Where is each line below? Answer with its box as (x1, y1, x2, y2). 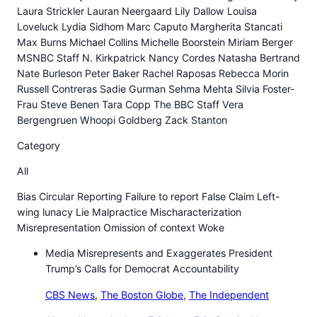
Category (17, 139, 60, 151)
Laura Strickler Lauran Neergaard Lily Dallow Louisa (17, 4, 257, 17)
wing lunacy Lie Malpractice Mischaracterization (17, 206, 241, 219)
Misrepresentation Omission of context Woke (17, 221, 224, 234)
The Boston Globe (100, 288, 183, 301)
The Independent (189, 288, 269, 301)
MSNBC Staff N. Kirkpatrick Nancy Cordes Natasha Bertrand (17, 51, 300, 64)
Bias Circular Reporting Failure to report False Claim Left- (17, 190, 280, 203)
